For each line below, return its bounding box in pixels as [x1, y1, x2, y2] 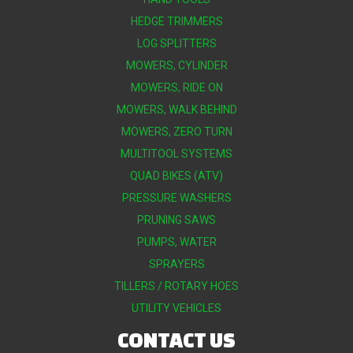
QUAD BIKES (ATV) [130, 169, 223, 183]
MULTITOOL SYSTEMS [121, 147, 232, 161]
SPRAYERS [148, 258, 205, 271]
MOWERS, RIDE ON [130, 81, 223, 95]
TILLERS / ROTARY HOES [114, 280, 239, 293]
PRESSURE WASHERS [121, 191, 232, 205]
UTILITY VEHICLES [132, 302, 221, 315]
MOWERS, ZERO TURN [121, 125, 232, 139]
